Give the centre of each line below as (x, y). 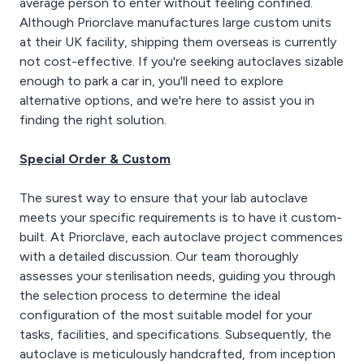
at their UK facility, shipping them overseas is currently (178, 42)
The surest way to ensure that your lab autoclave (164, 198)
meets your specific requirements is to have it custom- (181, 217)
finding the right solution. (93, 120)
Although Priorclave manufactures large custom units (175, 22)
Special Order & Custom (95, 159)
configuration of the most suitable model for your (166, 315)
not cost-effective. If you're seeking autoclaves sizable (182, 61)
